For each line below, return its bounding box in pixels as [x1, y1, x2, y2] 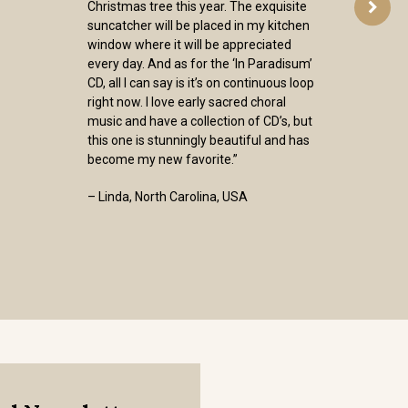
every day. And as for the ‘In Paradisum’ [87, 56, 312, 71]
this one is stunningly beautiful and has [87, 133, 310, 148]
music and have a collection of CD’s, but [87, 114, 312, 128]
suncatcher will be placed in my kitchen [87, 18, 310, 33]
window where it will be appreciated [87, 37, 291, 52]
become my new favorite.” [87, 152, 238, 167]
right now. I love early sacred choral [87, 95, 286, 109]
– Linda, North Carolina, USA [87, 189, 248, 204]
